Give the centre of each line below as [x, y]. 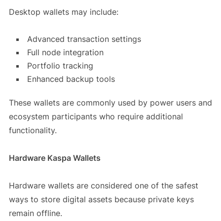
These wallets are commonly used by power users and [110, 103]
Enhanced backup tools [71, 79]
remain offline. [35, 213]
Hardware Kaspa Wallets [55, 158]
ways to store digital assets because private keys [101, 200]
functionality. [33, 130]
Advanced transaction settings [84, 39]
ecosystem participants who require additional [96, 117]
